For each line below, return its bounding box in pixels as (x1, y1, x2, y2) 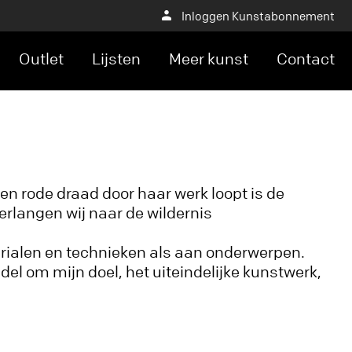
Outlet (19, 49, 64, 68)
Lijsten (92, 49, 141, 68)
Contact (277, 49, 335, 68)
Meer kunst (169, 49, 248, 68)
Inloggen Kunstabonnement (181, 8, 335, 24)
